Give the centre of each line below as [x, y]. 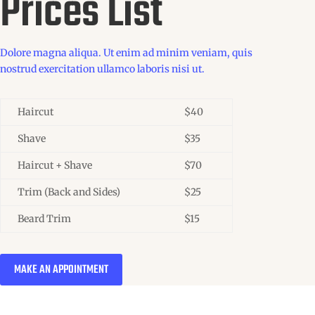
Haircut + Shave [55, 166]
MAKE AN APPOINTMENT [61, 270]
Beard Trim [44, 219]
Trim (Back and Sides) [69, 192]
